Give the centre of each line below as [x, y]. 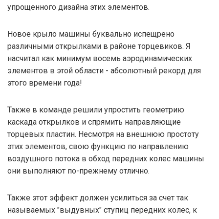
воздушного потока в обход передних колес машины [106, 159]
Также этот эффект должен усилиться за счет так [98, 198]
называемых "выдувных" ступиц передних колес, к [102, 210]
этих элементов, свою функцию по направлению [98, 147]
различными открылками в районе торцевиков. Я [99, 46]
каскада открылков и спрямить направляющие [94, 122]
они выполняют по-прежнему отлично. [78, 171]
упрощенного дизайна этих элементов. [78, 7]
